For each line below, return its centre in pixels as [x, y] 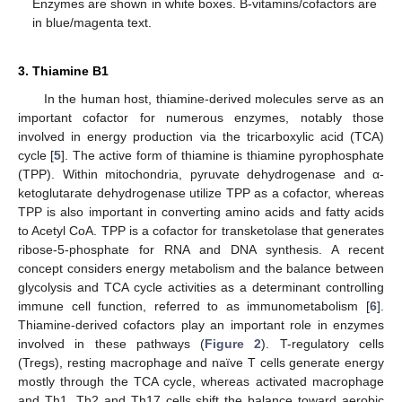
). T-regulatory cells [323, 343]
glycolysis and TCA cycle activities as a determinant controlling [201, 287]
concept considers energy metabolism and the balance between [201, 268]
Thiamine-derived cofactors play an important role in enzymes [201, 324]
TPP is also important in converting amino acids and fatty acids [201, 211]
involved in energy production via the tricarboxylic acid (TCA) [201, 136]
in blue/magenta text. [92, 22]
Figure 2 [233, 343]
